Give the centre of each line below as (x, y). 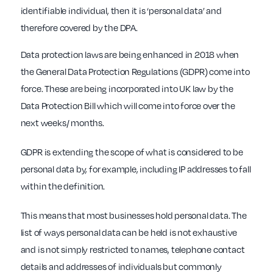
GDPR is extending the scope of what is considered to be (132, 152)
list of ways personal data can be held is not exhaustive (129, 232)
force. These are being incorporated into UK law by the (127, 89)
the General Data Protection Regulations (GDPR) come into (135, 72)
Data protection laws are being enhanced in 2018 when (130, 55)
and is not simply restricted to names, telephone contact (133, 250)
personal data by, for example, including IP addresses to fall (136, 169)
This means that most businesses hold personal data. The (133, 215)
